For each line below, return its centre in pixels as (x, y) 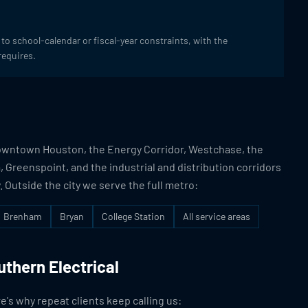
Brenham (23, 216)
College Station (133, 216)
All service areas (217, 216)
